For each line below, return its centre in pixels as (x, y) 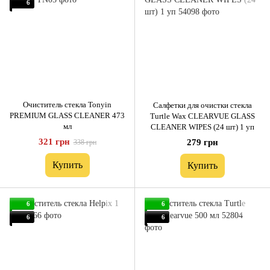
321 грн (54, 141)
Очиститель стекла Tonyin (67, 104)
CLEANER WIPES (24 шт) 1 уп (202, 127)
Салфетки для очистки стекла (202, 105)
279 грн (202, 142)
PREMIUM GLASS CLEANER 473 (67, 115)
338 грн (85, 142)
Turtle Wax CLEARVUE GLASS (202, 116)
